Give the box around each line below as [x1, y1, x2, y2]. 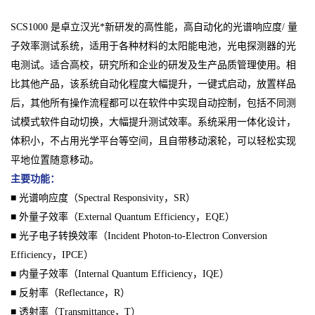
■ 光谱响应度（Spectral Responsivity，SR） [11, 193, 195, 204]
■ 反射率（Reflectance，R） [11, 288, 130, 299]
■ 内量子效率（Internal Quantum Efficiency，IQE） [11, 269, 229, 280]
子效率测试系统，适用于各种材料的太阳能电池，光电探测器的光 [11, 41, 296, 52]
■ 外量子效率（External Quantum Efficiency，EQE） [11, 212, 235, 223]
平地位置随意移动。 [11, 155, 99, 166]
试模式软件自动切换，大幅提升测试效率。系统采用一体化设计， [11, 117, 296, 128]
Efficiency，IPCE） [11, 250, 94, 261]
